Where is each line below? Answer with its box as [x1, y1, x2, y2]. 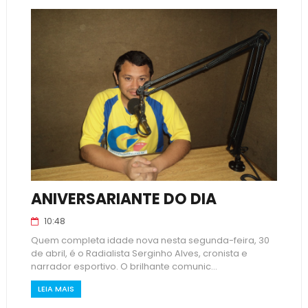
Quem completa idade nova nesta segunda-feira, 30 [30, 234, 269, 247]
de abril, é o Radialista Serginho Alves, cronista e [30, 247, 247, 260]
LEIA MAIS [37, 283, 74, 294]
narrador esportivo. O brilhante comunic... [30, 260, 217, 273]
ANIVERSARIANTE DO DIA [30, 188, 217, 210]
